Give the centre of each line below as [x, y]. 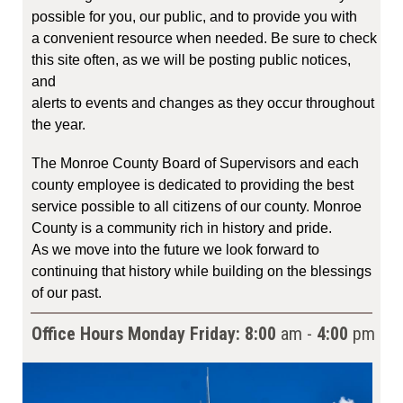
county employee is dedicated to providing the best [193, 185]
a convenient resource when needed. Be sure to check [204, 38]
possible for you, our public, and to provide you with [194, 17]
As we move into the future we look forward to [175, 250]
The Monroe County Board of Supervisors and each [195, 163]
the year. [60, 125]
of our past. [67, 293]
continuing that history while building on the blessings [201, 271]
